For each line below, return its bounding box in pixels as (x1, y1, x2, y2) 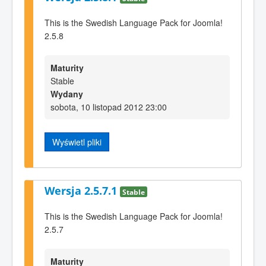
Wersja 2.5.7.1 (45, 183, 120, 198)
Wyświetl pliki (52, 135, 102, 148)
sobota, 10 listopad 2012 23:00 (50, 100, 167, 113)
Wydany (50, 87, 83, 100)
